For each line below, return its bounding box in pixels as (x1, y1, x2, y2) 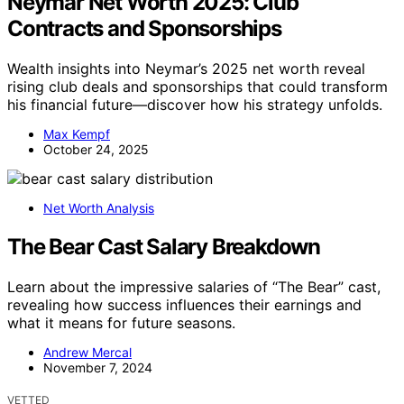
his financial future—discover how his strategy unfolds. (7, 95, 382, 114)
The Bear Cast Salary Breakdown (7, 233, 320, 260)
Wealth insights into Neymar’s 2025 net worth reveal (7, 59, 365, 78)
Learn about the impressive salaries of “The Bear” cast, (7, 277, 381, 296)
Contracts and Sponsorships (7, 15, 281, 42)
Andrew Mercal (43, 344, 132, 360)
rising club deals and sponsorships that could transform (7, 77, 388, 96)
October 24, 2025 (43, 141, 149, 157)
